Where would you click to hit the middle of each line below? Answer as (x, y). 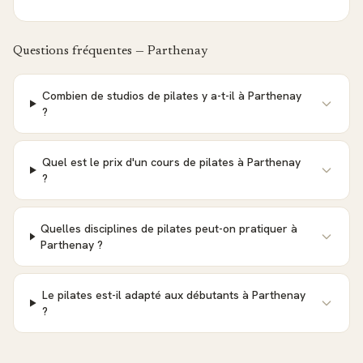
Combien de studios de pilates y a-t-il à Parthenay (171, 96)
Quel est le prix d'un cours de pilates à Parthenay (171, 162)
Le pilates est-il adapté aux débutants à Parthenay (173, 295)
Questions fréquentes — (80, 51)
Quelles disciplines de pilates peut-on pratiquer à (169, 228)
